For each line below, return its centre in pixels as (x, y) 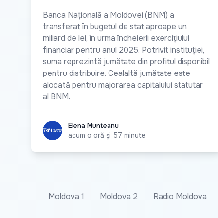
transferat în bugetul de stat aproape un (115, 27)
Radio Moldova (180, 197)
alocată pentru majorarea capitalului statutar (123, 85)
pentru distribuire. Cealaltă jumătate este (117, 73)
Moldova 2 (119, 197)
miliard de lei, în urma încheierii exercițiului (116, 38)
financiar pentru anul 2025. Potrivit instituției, (124, 50)
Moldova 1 (66, 197)
